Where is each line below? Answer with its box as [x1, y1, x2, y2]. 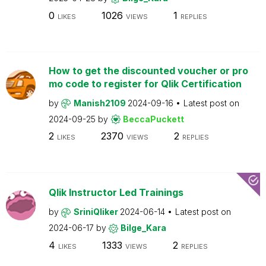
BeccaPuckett [122, 113, 184, 124]
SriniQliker [73, 207, 120, 217]
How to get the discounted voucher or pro [48, 64, 248, 77]
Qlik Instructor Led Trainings [48, 186, 183, 198]
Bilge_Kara [120, 223, 166, 233]
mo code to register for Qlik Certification [48, 77, 242, 90]
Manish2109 [73, 97, 128, 108]
